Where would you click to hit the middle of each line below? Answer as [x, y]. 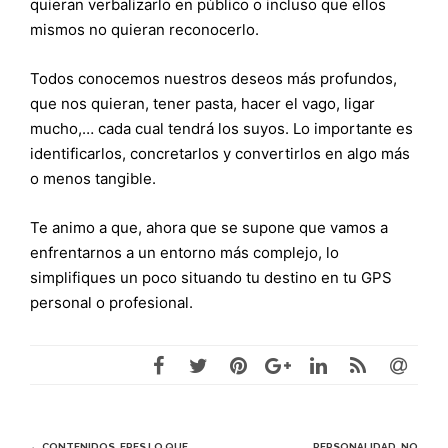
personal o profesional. [111, 302]
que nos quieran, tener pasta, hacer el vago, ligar [202, 103]
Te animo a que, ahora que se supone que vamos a [209, 227]
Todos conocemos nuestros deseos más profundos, [213, 78]
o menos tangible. [93, 178]
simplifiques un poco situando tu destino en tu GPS [211, 277]
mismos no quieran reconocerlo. [144, 29]
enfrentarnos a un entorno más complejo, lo [184, 252]
